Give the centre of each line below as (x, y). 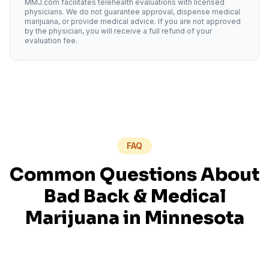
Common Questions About (134, 175)
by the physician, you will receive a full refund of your (118, 31)
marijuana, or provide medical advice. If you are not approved (133, 21)
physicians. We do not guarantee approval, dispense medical (132, 12)
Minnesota (194, 218)
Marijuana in (85, 218)
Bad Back (86, 196)
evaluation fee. (51, 41)
